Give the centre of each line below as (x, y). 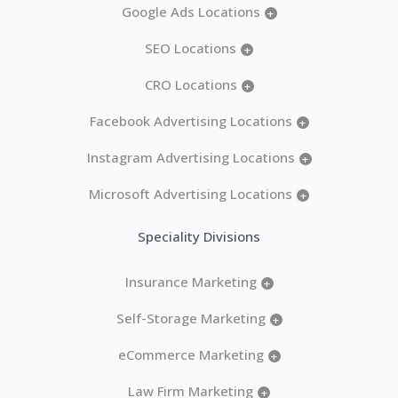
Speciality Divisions (199, 237)
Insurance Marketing (191, 282)
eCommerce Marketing (191, 355)
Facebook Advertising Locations (191, 121)
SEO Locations (191, 48)
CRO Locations (191, 85)
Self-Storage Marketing (191, 318)
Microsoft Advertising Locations (191, 194)
